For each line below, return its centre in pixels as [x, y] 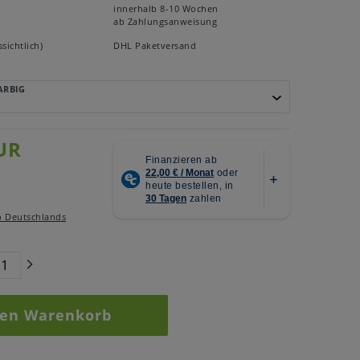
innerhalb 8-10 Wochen [166, 9]
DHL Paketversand [155, 46]
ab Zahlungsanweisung [165, 22]
